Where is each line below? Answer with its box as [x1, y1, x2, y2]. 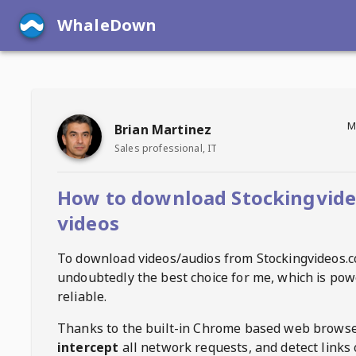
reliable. [57, 288, 107, 305]
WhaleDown [57, 14, 157, 36]
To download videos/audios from [57, 250, 257, 267]
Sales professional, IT [114, 141, 218, 155]
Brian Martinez [114, 120, 212, 138]
